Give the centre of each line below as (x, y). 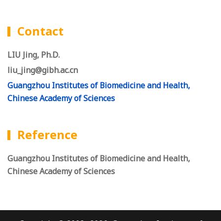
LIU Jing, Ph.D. (34, 55)
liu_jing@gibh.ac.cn (43, 70)
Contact (40, 31)
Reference (47, 135)
